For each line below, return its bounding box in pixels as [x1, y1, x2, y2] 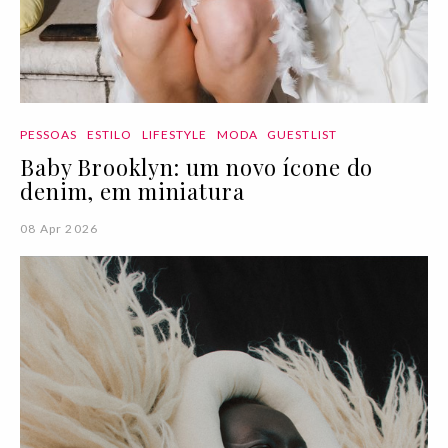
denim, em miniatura [20, 176, 245, 206]
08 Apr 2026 [20, 221, 99, 236]
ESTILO [86, 127, 133, 142]
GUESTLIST [267, 127, 337, 142]
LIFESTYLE [141, 127, 208, 142]
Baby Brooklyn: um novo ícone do [20, 152, 374, 182]
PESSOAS [20, 127, 78, 142]
